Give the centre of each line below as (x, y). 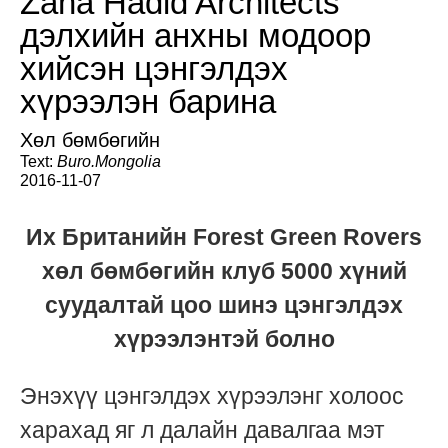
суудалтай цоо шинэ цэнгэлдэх (224, 305)
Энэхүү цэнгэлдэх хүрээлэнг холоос (212, 396)
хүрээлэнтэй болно (224, 339)
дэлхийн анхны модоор (195, 36)
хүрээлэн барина (148, 102)
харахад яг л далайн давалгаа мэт (202, 430)
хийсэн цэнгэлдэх (154, 69)
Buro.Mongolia (109, 162)
